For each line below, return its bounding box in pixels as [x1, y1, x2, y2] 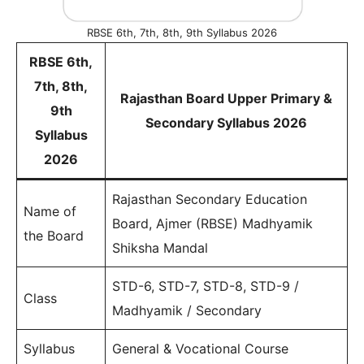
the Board [24, 227, 84, 244]
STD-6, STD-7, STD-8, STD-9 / [112, 278, 299, 294]
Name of [24, 203, 76, 219]
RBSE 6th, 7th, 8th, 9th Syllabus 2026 [87, 26, 277, 39]
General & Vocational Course [112, 340, 288, 357]
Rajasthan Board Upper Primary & [120, 90, 332, 106]
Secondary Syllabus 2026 [145, 115, 307, 131]
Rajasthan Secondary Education [112, 191, 307, 207]
